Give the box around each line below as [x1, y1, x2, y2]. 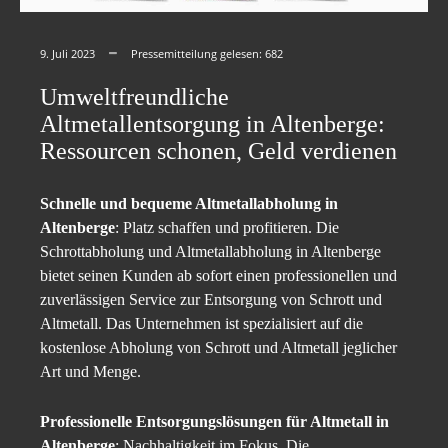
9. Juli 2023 [40, 46, 95, 62]
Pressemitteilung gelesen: [131, 46, 265, 62]
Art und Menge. [40, 363, 141, 381]
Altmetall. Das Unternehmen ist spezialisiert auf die [40, 315, 363, 333]
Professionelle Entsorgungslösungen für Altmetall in [40, 413, 389, 431]
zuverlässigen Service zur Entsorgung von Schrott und [40, 291, 382, 309]
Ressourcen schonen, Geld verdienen [40, 138, 397, 165]
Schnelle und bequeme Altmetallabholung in [40, 195, 338, 213]
